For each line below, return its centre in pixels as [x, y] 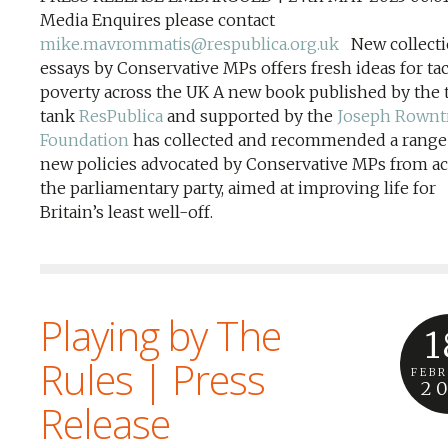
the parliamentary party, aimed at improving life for [238, 188]
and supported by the [250, 116]
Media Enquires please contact [157, 20]
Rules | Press [152, 379]
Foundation [84, 140]
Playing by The [160, 335]
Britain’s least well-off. [126, 212]
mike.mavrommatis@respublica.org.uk [189, 44]
